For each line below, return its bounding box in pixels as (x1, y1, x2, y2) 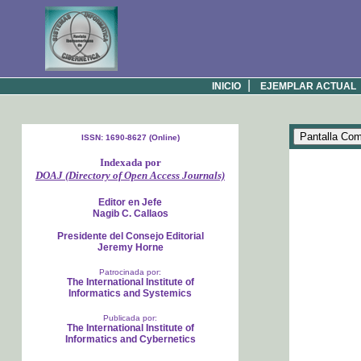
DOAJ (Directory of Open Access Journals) (35, 169, 225, 181)
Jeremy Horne (97, 242, 164, 253)
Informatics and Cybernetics (64, 334, 196, 345)
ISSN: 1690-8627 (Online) (81, 133, 180, 142)
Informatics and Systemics (68, 288, 192, 299)
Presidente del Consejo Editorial (56, 230, 204, 242)
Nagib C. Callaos (92, 208, 168, 219)
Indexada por (99, 156, 161, 168)
